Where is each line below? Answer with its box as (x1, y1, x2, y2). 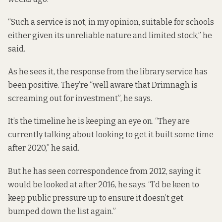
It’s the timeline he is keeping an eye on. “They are (8, 116, 190, 126)
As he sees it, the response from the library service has (8, 67, 208, 77)
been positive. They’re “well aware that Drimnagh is (8, 80, 198, 90)
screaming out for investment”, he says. (8, 94, 152, 104)
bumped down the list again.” (8, 206, 116, 216)
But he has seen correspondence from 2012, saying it (8, 166, 201, 176)
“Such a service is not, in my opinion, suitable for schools (8, 17, 214, 27)
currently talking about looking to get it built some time (8, 130, 214, 140)
